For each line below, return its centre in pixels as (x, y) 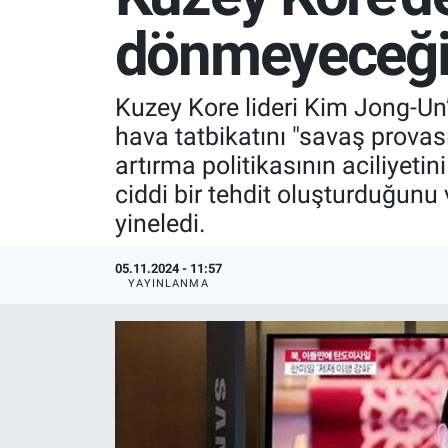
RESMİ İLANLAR (117, 87)
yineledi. (160, 224)
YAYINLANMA (168, 283)
